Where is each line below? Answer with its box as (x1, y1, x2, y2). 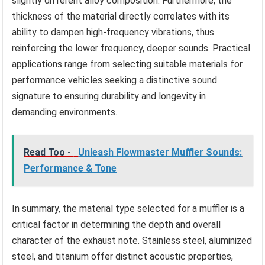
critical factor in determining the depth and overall (12, 218, 221, 230)
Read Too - (24, 146, 74, 158)
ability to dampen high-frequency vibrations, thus (12, 26, 215, 38)
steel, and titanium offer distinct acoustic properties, (12, 250, 234, 262)
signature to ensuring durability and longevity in (12, 90, 206, 102)
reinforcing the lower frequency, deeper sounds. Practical (12, 42, 251, 54)
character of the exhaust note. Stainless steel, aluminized (12, 234, 253, 246)
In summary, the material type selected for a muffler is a (12, 202, 245, 214)
